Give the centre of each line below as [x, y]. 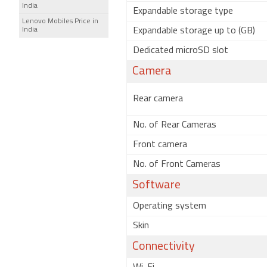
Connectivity [164, 247]
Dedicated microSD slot [181, 51]
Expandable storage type [183, 11]
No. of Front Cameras [177, 164]
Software [156, 185]
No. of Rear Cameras [175, 125]
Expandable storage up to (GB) [194, 31]
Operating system [170, 206]
